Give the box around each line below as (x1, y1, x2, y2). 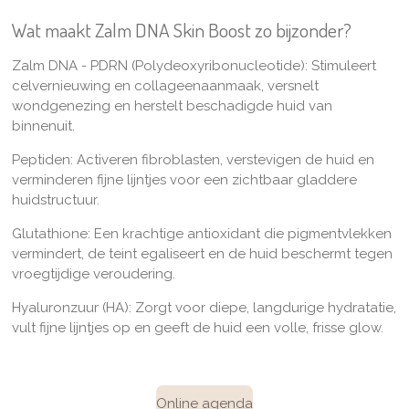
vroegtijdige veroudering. (11, 266, 175, 283)
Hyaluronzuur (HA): (11, 299, 135, 317)
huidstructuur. (11, 192, 100, 209)
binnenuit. (11, 118, 75, 135)
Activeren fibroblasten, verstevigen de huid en (76, 152, 374, 169)
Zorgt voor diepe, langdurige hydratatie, (134, 299, 396, 317)
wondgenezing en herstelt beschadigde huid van (11, 98, 332, 115)
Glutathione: (11, 225, 94, 243)
